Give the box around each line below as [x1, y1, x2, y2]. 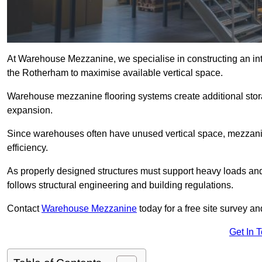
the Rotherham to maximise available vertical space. [7, 68, 223, 78]
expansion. [7, 105, 53, 116]
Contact [7, 204, 42, 214]
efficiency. [7, 143, 48, 153]
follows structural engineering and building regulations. [7, 180, 233, 191]
